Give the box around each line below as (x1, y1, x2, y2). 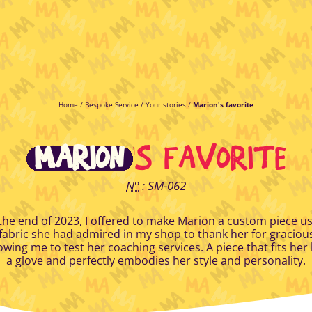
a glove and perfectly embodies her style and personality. (6, 253, 306, 268)
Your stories (146, 100, 186, 109)
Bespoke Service (85, 100, 139, 109)
